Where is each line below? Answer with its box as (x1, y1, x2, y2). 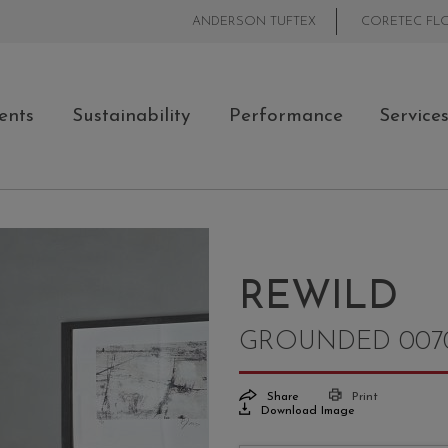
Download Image (257, 405, 355, 418)
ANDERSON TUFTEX (192, 15, 316, 28)
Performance (229, 106, 343, 126)
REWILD (239, 278, 398, 319)
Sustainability (72, 106, 190, 126)
